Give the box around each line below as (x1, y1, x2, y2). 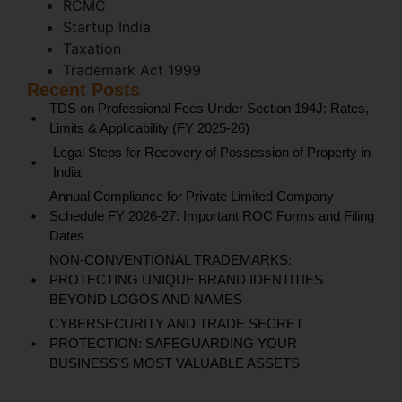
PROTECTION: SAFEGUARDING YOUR (49, 336, 297, 352)
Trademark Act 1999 (63, 61, 201, 80)
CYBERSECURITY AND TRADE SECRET (49, 316, 303, 332)
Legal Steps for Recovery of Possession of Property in (52, 144, 371, 161)
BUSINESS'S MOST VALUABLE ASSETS (49, 355, 300, 371)
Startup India (63, 18, 151, 37)
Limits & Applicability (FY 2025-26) (49, 120, 249, 136)
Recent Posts (27, 80, 140, 100)
